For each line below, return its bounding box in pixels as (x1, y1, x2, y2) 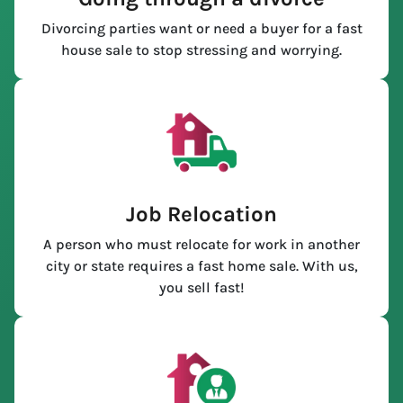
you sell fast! (158, 279, 245, 297)
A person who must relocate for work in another (43, 236, 360, 254)
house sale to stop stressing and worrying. (61, 41, 342, 59)
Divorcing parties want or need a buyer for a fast (40, 20, 363, 38)
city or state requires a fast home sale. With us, (45, 257, 358, 275)
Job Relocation (126, 201, 277, 228)
